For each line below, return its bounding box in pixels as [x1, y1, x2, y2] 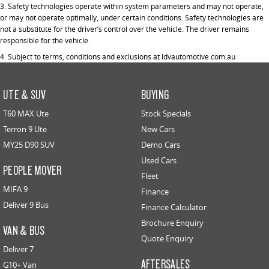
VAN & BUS [3, 222, 45, 238]
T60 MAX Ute [3, 107, 49, 119]
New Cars [141, 123, 175, 134]
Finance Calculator [141, 201, 207, 213]
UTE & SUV [3, 86, 46, 102]
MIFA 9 [3, 183, 28, 195]
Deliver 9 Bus [3, 199, 49, 210]
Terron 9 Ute [3, 123, 47, 134]
